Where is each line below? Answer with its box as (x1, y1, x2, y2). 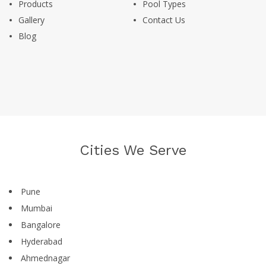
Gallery (18, 14, 45, 26)
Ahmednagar (21, 252, 70, 264)
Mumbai (21, 202, 52, 214)
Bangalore (21, 219, 61, 231)
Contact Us (142, 14, 185, 26)
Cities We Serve (80, 142, 186, 159)
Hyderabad (21, 236, 62, 248)
